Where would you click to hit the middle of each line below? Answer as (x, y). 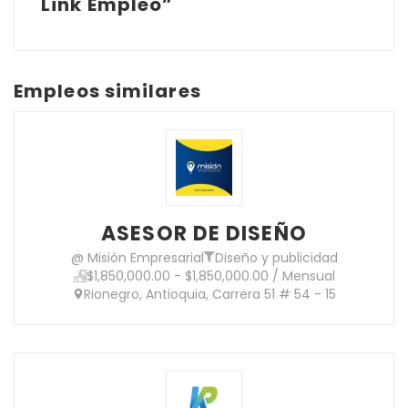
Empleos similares (107, 91)
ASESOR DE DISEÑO (204, 233)
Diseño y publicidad (276, 257)
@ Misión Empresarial (137, 257)
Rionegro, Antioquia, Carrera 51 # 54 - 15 (209, 294)
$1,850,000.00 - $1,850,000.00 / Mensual (210, 275)
